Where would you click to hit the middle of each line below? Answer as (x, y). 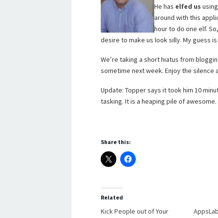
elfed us (188, 6)
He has (165, 6)
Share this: (116, 142)
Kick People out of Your (135, 211)
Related (112, 197)
